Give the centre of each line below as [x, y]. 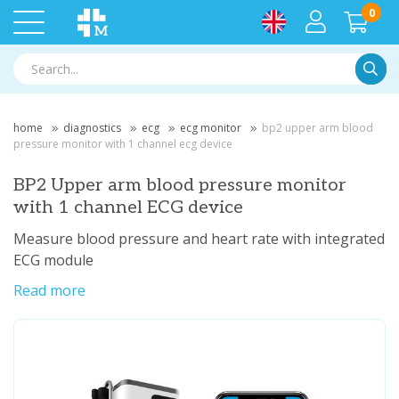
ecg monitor [211, 128]
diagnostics [92, 128]
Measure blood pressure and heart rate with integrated [199, 239]
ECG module [53, 260]
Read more [49, 290]
